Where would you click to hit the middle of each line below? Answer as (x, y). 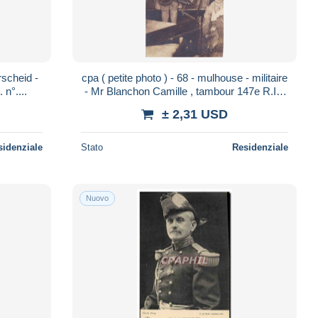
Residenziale (260, 147)
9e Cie (184, 104)
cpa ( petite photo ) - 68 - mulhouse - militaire (184, 77)
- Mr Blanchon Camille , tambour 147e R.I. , (160, 91)
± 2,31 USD (194, 114)
